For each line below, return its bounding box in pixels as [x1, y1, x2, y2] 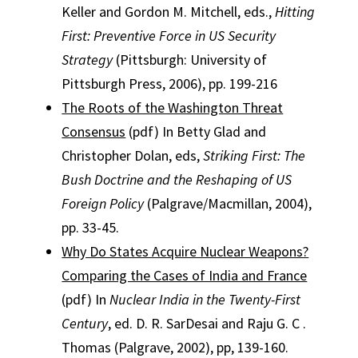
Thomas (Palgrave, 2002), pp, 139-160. [62, 338, 289, 356]
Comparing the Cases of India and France [62, 266, 308, 284]
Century [62, 314, 109, 332]
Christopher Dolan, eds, [62, 146, 204, 165]
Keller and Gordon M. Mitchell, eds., [62, 2, 276, 21]
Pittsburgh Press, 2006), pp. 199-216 [62, 74, 278, 93]
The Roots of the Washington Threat [62, 98, 284, 117]
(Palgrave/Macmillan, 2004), [144, 194, 312, 213]
